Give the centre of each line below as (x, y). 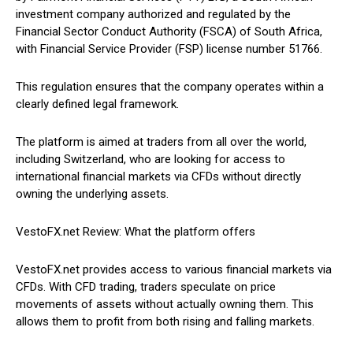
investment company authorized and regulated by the (153, 15)
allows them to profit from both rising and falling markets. (165, 322)
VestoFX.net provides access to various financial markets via (174, 270)
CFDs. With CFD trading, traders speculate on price (146, 287)
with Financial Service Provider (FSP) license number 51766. (169, 49)
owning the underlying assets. (92, 194)
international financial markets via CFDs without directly (158, 177)
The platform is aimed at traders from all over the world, (161, 142)
